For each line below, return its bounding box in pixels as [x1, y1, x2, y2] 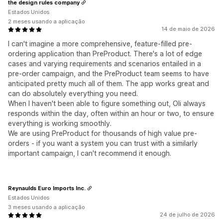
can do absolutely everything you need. [8, 89, 138, 98]
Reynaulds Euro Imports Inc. [8, 184, 86, 192]
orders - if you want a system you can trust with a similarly [8, 139, 198, 148]
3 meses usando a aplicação [8, 204, 85, 211]
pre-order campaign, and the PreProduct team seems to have [8, 69, 209, 78]
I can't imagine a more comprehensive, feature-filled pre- [8, 39, 192, 48]
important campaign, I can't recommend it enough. [8, 149, 171, 158]
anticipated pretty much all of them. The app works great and [8, 79, 209, 88]
